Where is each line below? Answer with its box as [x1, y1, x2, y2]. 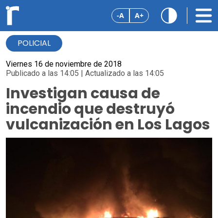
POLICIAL [18, 37, 51, 49]
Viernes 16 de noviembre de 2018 [6, 59, 122, 69]
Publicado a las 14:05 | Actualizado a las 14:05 [6, 69, 164, 78]
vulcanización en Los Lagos [6, 114, 210, 135]
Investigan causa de [6, 83, 160, 104]
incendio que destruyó [6, 99, 175, 119]
